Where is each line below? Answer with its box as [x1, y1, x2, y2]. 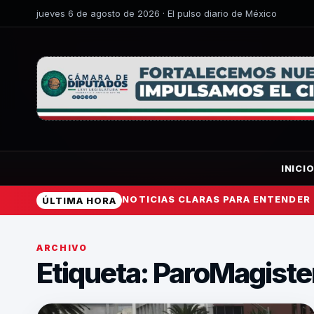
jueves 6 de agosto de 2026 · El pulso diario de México [36, 8, 277, 19]
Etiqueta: [36, 256, 153, 290]
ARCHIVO [36, 243, 88, 253]
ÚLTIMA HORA [42, 195, 117, 206]
